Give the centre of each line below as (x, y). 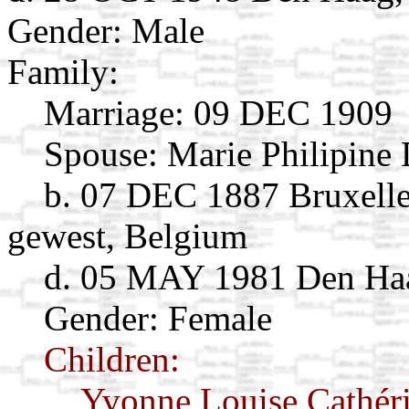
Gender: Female (158, 318)
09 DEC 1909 (288, 112)
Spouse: (101, 153)
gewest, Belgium (127, 236)
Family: (63, 71)
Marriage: (114, 112)
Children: (112, 359)
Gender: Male (106, 30)
